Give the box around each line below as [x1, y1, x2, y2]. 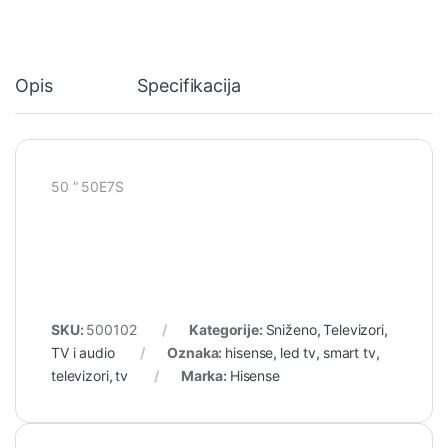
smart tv [322, 344, 376, 361]
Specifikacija [137, 75, 241, 97]
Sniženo [265, 321, 317, 338]
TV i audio [51, 344, 115, 361]
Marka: [180, 367, 230, 384]
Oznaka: [167, 344, 226, 361]
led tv [279, 344, 317, 361]
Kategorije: [189, 321, 266, 338]
